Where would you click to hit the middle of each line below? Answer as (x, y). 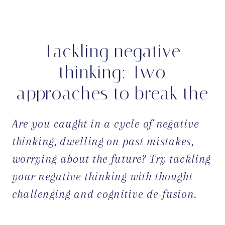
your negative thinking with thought (102, 176)
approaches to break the (113, 93)
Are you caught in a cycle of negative (105, 123)
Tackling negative (113, 51)
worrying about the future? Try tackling (111, 158)
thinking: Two (113, 72)
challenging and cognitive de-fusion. (104, 194)
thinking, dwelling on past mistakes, (103, 141)
